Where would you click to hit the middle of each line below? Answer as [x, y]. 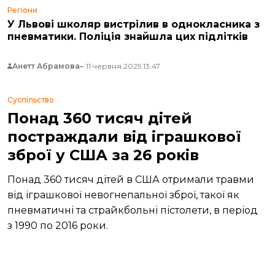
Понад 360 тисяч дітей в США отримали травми [131, 180]
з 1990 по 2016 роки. [58, 226]
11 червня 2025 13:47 [123, 66]
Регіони [22, 10]
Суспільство [31, 100]
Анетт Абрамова [46, 66]
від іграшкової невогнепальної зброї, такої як [123, 195]
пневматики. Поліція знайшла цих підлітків [128, 37]
